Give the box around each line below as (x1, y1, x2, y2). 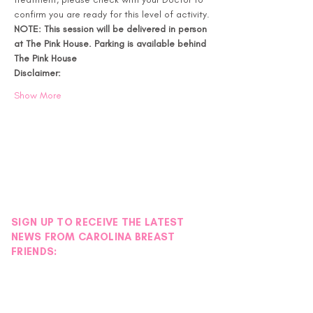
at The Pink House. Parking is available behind (14, 38, 209, 50)
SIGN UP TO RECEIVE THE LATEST (11, 216, 184, 228)
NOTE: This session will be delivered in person (14, 23, 210, 35)
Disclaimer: (14, 67, 61, 79)
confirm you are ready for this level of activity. (14, 8, 210, 20)
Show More (14, 89, 61, 101)
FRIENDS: (11, 245, 57, 258)
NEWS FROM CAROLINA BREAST (11, 231, 175, 243)
